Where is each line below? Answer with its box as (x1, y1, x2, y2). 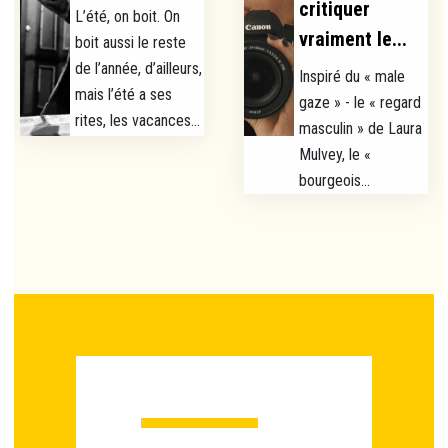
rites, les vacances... (75, 111, 201, 131)
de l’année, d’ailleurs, (75, 59, 203, 79)
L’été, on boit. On (75, 7, 181, 27)
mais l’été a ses (75, 85, 173, 105)
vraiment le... (299, 27, 408, 52)
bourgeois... (299, 171, 371, 191)
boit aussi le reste (75, 33, 187, 53)
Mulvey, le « (299, 145, 372, 165)
